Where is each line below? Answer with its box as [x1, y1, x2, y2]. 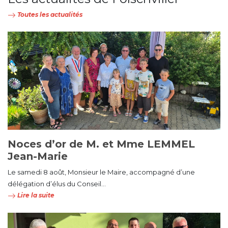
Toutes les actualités [16, 11, 82, 19]
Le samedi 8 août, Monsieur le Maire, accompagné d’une [8, 168, 195, 177]
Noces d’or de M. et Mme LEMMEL [8, 138, 195, 151]
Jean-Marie [8, 150, 68, 163]
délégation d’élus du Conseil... [8, 180, 106, 188]
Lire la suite [16, 191, 54, 199]
